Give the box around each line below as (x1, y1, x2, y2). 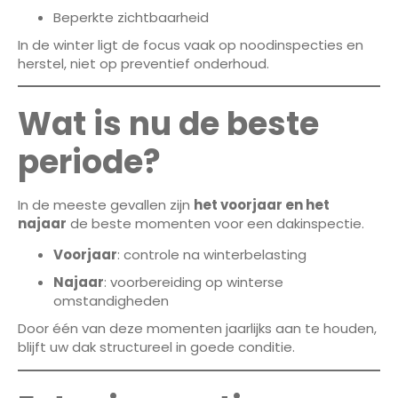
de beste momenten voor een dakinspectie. (67, 214, 364, 234)
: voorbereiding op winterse (104, 273, 283, 292)
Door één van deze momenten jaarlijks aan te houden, (18, 319, 377, 338)
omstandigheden (53, 291, 169, 311)
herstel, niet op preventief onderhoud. (18, 53, 269, 73)
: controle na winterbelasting (117, 245, 306, 265)
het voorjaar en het (194, 195, 330, 215)
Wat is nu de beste (18, 101, 319, 147)
